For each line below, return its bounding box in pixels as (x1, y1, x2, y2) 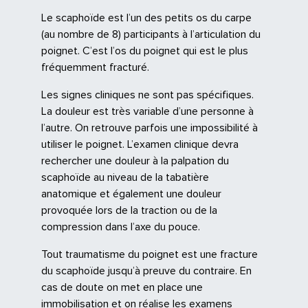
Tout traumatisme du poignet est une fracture (41, 247, 258, 261)
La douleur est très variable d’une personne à (41, 104, 254, 118)
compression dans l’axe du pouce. (41, 220, 200, 234)
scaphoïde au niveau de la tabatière (41, 170, 209, 184)
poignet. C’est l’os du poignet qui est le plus (41, 44, 248, 58)
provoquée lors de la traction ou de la (41, 203, 217, 217)
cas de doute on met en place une (41, 280, 203, 294)
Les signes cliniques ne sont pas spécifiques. (41, 88, 254, 102)
